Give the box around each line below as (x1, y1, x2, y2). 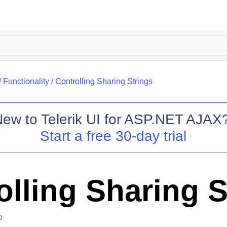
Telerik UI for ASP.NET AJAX (41, 111, 222, 127)
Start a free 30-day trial (40, 128, 187, 144)
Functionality (3, 77, 49, 86)
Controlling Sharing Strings (55, 77, 153, 86)
